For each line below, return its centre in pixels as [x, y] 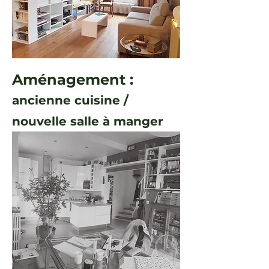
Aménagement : [73, 80]
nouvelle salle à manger [89, 121]
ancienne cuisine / [70, 100]
